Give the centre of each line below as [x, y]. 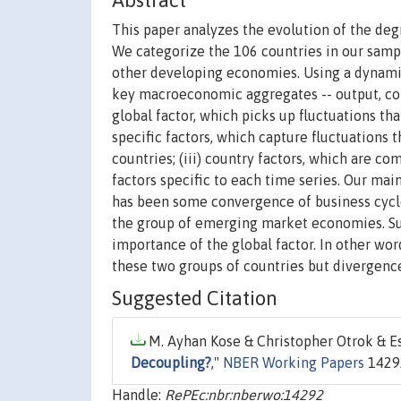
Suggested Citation [195, 299]
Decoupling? [171, 363]
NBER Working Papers [294, 363]
